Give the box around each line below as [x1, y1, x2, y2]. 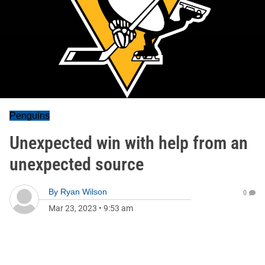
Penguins [9, 111, 50, 121]
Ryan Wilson [60, 187, 107, 196]
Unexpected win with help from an [9, 132, 248, 153]
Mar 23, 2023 [49, 203, 97, 213]
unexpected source [9, 154, 144, 174]
